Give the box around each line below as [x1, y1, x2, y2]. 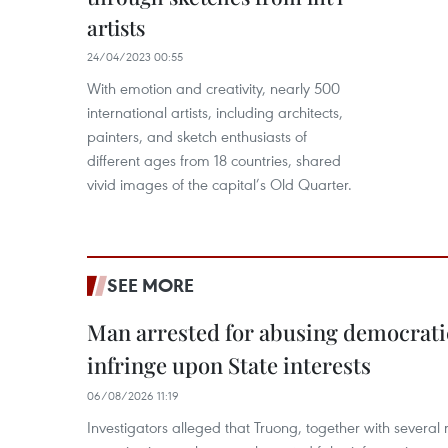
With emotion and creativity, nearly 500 [87, 78, 340, 98]
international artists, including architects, [87, 102, 343, 122]
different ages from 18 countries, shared [87, 150, 341, 170]
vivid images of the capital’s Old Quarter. [87, 174, 352, 194]
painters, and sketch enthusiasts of [87, 126, 307, 146]
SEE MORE [107, 273, 194, 297]
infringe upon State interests [87, 350, 371, 380]
